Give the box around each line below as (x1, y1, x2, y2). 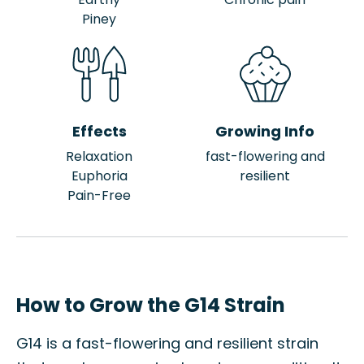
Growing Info (215, 121, 314, 141)
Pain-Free (67, 186, 131, 205)
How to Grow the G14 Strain (16, 292, 285, 318)
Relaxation (66, 147, 132, 166)
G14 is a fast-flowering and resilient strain (16, 333, 318, 353)
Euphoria (71, 167, 128, 185)
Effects (71, 121, 127, 141)
